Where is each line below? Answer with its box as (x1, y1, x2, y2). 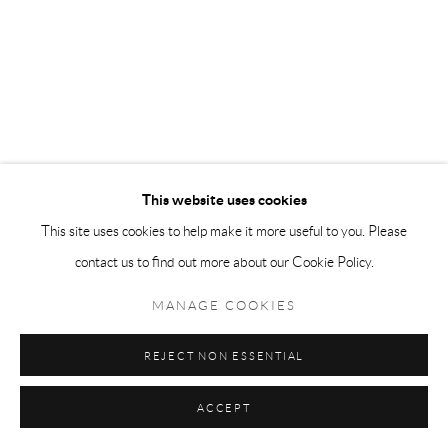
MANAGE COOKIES (152, 298, 296, 313)
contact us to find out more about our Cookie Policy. (74, 254, 374, 270)
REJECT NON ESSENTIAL (143, 350, 305, 362)
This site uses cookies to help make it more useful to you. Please (41, 223, 407, 239)
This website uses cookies (141, 191, 307, 208)
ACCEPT (197, 402, 251, 414)
